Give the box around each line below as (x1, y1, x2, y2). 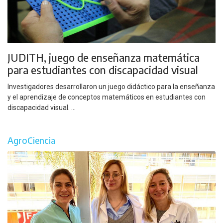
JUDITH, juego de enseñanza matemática (7, 51, 200, 65)
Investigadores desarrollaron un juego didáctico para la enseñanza (7, 82, 215, 91)
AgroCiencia (7, 135, 55, 146)
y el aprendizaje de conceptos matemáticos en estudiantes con (7, 93, 206, 101)
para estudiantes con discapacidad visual (7, 63, 198, 77)
